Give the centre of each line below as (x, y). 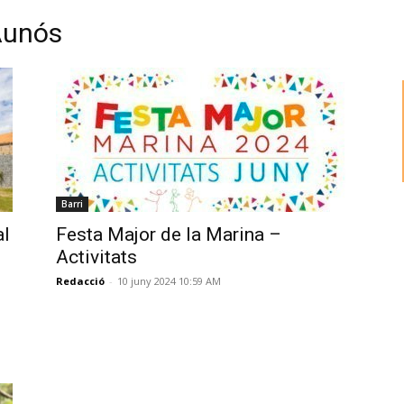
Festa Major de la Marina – (169, 234)
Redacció (80, 281)
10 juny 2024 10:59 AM (169, 281)
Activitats (96, 257)
